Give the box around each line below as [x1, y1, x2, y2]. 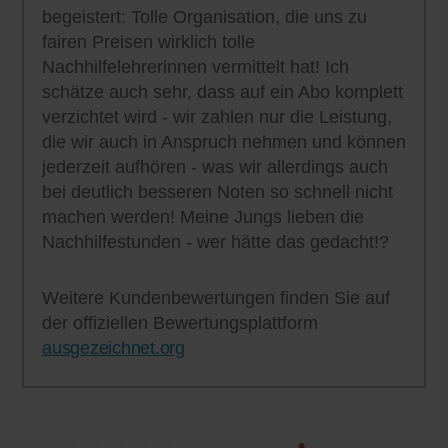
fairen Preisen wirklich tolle [42, 32, 255, 53]
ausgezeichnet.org [42, 337, 185, 358]
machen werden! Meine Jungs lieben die [42, 207, 364, 228]
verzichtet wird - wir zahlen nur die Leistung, [42, 107, 392, 128]
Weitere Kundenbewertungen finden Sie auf [42, 287, 390, 308]
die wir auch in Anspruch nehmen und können [42, 132, 406, 153]
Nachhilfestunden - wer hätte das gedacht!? [42, 232, 389, 253]
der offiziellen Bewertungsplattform [42, 312, 318, 333]
